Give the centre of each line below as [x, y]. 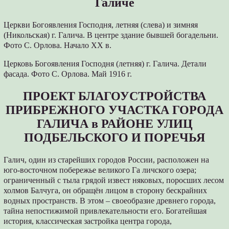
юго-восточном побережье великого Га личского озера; [100, 170]
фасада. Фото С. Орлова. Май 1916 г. [68, 74]
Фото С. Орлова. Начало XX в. [58, 45]
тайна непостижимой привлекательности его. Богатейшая [105, 211]
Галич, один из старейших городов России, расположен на [107, 159]
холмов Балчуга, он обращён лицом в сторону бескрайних [106, 190]
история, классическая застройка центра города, [88, 221]
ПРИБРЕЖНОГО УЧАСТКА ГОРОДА [114, 110]
